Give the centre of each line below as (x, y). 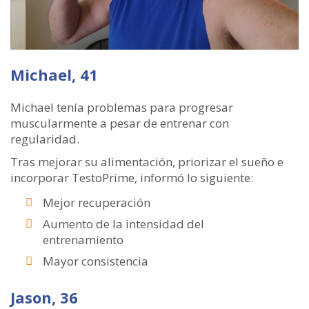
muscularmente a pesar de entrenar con (120, 123)
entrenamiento (83, 239)
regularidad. (45, 139)
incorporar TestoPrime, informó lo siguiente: (132, 177)
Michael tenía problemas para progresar (122, 107)
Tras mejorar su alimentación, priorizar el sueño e (147, 161)
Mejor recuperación (97, 202)
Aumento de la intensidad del (123, 223)
